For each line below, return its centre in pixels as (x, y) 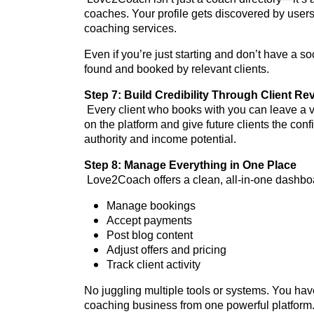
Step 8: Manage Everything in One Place (190, 165)
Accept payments (149, 221)
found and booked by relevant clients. (177, 69)
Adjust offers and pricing (166, 250)
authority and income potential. (160, 139)
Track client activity (153, 265)
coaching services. (130, 29)
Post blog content (150, 235)
